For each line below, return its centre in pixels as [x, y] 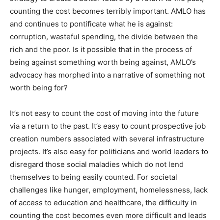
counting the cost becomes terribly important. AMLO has [108, 11]
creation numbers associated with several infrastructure [107, 138]
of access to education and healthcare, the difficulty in [103, 202]
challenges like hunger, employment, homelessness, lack [109, 190]
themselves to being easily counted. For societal [94, 177]
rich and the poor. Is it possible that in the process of [101, 49]
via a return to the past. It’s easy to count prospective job [108, 126]
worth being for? [39, 87]
